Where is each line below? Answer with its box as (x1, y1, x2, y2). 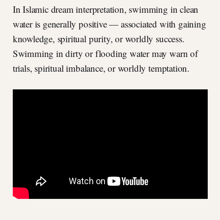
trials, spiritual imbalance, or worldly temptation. (12, 62, 190, 75)
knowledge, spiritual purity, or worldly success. (12, 32, 185, 45)
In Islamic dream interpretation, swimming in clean (12, 3, 199, 16)
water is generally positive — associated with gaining (12, 18, 206, 30)
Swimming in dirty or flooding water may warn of (12, 47, 198, 60)
